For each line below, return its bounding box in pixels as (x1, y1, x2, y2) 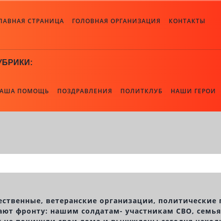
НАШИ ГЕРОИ (170, 87, 216, 95)
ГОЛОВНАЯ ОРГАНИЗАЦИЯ (72, 17, 161, 25)
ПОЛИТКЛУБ (120, 87, 163, 95)
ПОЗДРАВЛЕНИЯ (57, 87, 112, 95)
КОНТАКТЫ (168, 17, 206, 25)
